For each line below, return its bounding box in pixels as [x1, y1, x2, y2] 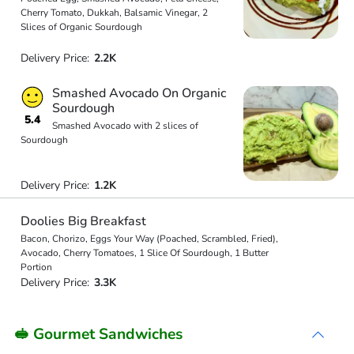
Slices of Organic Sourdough [20, 20, 142, 33]
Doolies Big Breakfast [20, 212, 146, 230]
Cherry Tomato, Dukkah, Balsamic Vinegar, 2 [20, 6, 208, 19]
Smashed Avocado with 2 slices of [51, 119, 198, 132]
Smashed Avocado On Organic [51, 85, 226, 102]
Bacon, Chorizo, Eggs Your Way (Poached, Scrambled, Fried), [20, 232, 278, 245]
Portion [20, 260, 52, 273]
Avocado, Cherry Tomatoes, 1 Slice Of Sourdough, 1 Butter [20, 246, 269, 259]
